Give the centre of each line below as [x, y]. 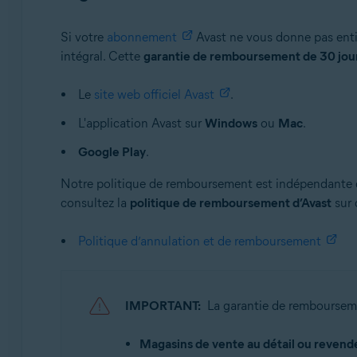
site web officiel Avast [154, 94]
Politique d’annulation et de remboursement [199, 241]
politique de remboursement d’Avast [230, 203]
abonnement [141, 37]
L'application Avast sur [141, 123]
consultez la [95, 203]
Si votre [83, 37]
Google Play [112, 152]
